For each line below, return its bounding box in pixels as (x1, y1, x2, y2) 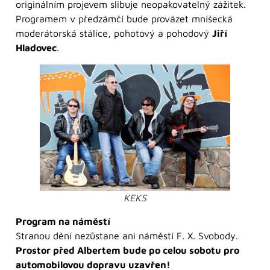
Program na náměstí (16, 215, 110, 227)
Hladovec (16, 42, 57, 53)
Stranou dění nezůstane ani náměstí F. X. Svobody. (16, 230, 238, 241)
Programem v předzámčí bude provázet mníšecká (16, 13, 233, 24)
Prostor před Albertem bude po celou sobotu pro (16, 244, 239, 256)
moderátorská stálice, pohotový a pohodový (16, 27, 212, 39)
